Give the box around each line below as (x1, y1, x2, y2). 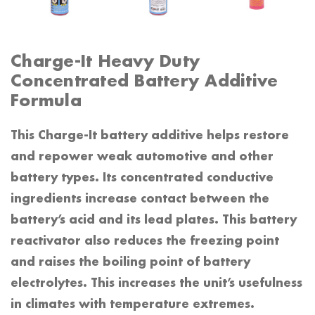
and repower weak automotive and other (11, 151, 274, 163)
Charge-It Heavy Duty (11, 53, 200, 71)
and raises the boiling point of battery (11, 257, 250, 269)
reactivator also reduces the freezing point (11, 236, 279, 247)
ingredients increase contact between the (11, 193, 269, 205)
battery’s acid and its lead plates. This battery (11, 214, 297, 226)
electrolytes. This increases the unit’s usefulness (11, 278, 302, 290)
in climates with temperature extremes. (11, 299, 255, 311)
